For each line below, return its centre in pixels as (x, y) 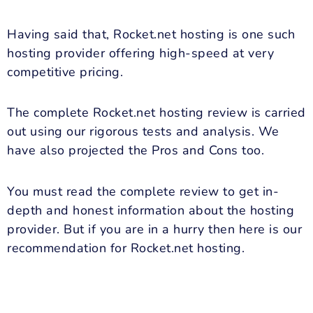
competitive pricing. (65, 72)
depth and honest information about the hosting (151, 210)
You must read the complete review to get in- (143, 191)
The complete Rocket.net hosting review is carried (156, 113)
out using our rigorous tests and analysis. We (143, 132)
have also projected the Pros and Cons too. (136, 151)
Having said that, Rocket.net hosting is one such (151, 34)
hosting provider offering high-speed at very (140, 53)
